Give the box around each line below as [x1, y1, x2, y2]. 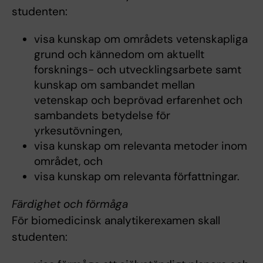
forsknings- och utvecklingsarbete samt [33, 62, 241, 77]
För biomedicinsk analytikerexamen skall [12, 213, 220, 228]
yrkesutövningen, [33, 123, 122, 138]
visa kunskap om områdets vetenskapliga [33, 31, 248, 46]
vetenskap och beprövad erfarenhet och [33, 92, 242, 107]
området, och [33, 153, 103, 168]
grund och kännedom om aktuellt [33, 46, 204, 62]
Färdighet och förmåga [12, 196, 128, 211]
